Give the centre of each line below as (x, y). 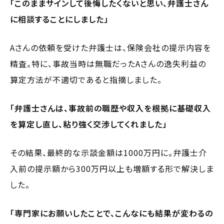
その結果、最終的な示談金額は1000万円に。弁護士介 (108, 152)
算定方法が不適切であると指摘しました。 (86, 79)
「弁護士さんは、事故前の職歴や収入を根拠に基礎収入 (110, 108)
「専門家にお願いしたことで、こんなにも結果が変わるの (111, 213)
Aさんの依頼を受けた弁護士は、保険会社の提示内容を (110, 47)
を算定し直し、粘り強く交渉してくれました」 (88, 124)
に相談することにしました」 (59, 19)
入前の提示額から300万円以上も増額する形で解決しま (112, 168)
